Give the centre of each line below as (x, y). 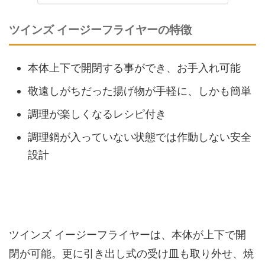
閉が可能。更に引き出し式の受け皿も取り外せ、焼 (131, 253)
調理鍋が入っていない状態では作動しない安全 (140, 137)
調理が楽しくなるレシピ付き (97, 114)
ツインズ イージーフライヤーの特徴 (100, 30)
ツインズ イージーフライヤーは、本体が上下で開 (127, 235)
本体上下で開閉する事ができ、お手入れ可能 (134, 67)
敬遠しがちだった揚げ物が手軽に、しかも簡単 (140, 91)
